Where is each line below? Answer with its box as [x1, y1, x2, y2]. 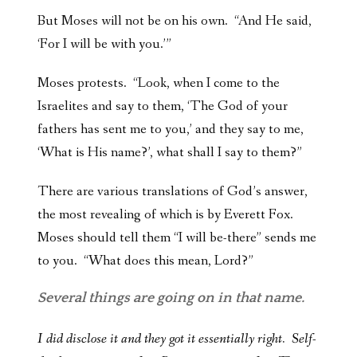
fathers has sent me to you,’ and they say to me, [37, 120, 304, 139]
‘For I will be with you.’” [37, 35, 171, 54]
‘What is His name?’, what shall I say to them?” [37, 143, 302, 163]
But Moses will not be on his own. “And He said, [37, 12, 312, 31]
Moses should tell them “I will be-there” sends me [37, 229, 316, 248]
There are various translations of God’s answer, [37, 182, 308, 202]
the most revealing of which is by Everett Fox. [37, 206, 296, 225]
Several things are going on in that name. [37, 290, 308, 307]
